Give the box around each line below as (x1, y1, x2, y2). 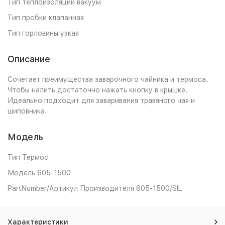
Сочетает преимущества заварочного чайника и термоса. (8, 75, 208, 83)
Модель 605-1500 (8, 169, 71, 177)
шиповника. (8, 107, 47, 115)
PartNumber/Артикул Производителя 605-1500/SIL (8, 184, 182, 192)
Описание (8, 54, 50, 64)
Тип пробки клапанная (8, 14, 84, 22)
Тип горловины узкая (8, 29, 79, 37)
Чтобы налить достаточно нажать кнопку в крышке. (8, 86, 187, 94)
